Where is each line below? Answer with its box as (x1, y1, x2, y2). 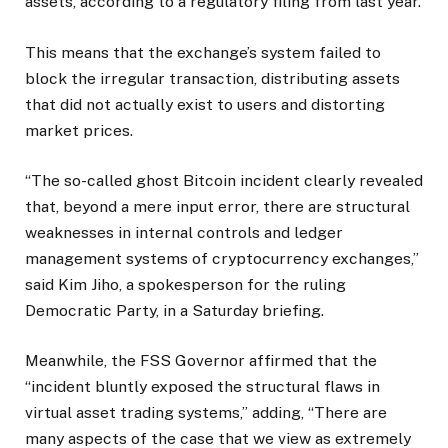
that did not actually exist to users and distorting (25, 94, 385, 114)
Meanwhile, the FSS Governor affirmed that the (25, 350, 377, 370)
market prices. (25, 120, 133, 140)
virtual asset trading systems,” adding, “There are (25, 402, 387, 422)
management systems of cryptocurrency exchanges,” (25, 248, 419, 268)
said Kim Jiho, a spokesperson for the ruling (25, 274, 346, 294)
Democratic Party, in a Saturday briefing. (25, 300, 324, 320)
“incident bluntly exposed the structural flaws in (25, 376, 380, 396)
